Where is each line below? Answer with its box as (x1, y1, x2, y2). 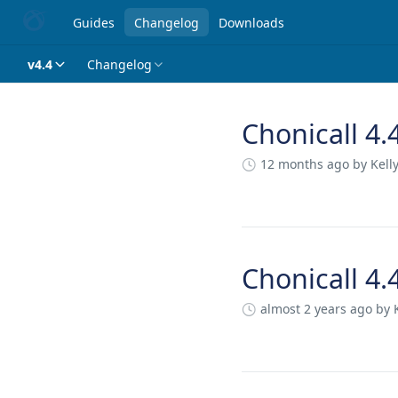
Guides (72, 13, 115, 31)
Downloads (218, 13, 284, 31)
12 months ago (260, 155, 349, 172)
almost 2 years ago (260, 300, 372, 317)
